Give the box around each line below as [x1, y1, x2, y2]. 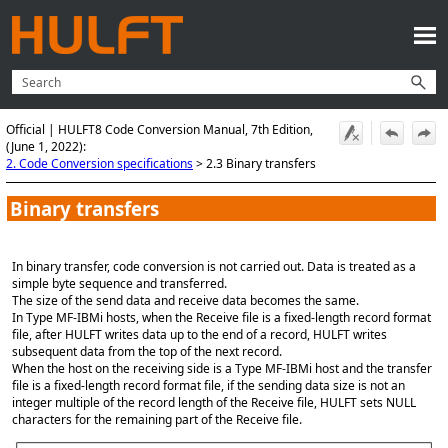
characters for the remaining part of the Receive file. [12, 410, 302, 428]
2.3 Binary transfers [206, 155, 316, 173]
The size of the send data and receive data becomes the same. [12, 291, 359, 309]
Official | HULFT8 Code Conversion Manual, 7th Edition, [6, 121, 313, 139]
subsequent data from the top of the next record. [12, 342, 282, 360]
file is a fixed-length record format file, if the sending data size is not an [12, 376, 405, 394]
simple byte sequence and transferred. [12, 274, 227, 292]
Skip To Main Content [166, 19, 282, 33]
